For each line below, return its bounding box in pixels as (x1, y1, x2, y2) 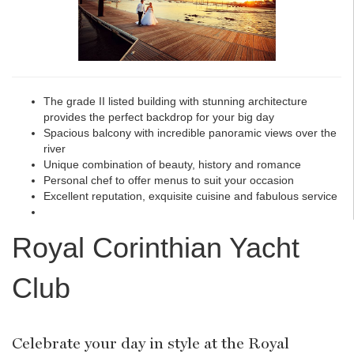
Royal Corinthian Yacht (12, 232, 299, 265)
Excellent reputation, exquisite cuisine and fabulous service (43, 190, 337, 203)
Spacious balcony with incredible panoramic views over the (43, 126, 337, 140)
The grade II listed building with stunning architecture (43, 95, 307, 108)
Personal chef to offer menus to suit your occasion (43, 174, 294, 187)
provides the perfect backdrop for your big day (43, 111, 274, 124)
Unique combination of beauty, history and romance (43, 158, 301, 171)
